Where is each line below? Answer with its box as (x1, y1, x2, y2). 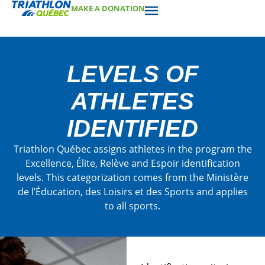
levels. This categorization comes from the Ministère (17, 171, 248, 184)
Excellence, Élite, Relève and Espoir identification (25, 157, 240, 170)
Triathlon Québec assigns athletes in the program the (13, 143, 252, 156)
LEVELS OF (67, 61, 198, 87)
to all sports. (105, 199, 160, 212)
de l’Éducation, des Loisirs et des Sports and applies (17, 185, 248, 198)
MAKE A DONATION (71, 3, 145, 14)
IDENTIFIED (67, 115, 198, 141)
